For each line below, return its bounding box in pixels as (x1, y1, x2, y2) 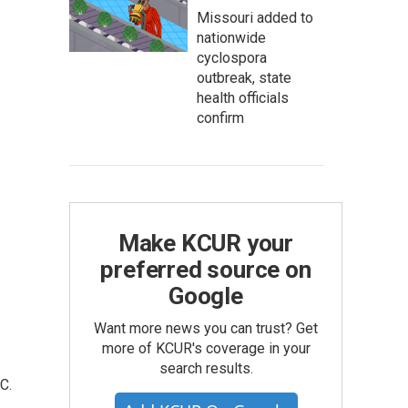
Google (168, 282, 243, 310)
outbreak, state (197, 69, 291, 87)
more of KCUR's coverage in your (101, 340, 311, 357)
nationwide (197, 29, 266, 46)
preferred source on (100, 256, 311, 283)
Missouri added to (197, 9, 313, 26)
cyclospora (197, 49, 267, 66)
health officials (197, 89, 289, 107)
